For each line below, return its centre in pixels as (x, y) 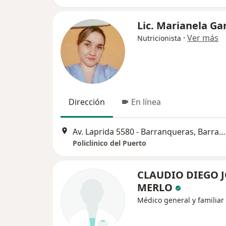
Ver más (203, 38)
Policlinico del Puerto (109, 143)
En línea (146, 102)
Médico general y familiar (181, 200)
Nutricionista (159, 38)
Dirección (87, 102)
